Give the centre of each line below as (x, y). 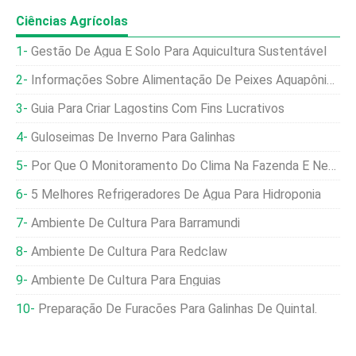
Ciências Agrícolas (72, 21)
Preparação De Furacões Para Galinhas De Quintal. (178, 309)
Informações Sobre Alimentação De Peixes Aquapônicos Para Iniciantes (179, 80)
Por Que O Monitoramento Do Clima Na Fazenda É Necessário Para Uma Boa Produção (180, 166)
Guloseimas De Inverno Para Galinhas (133, 137)
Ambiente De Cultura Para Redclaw (129, 252)
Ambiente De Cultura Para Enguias (126, 280)
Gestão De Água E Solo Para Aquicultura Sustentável (179, 51)
